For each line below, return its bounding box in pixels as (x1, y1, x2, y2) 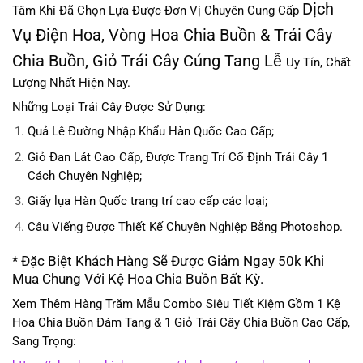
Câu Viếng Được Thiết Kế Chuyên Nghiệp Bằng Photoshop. (27, 220, 343, 235)
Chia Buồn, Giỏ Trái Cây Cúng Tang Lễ (12, 50, 286, 70)
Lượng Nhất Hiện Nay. (12, 75, 130, 90)
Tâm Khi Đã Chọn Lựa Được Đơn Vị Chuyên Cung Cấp (12, 3, 302, 18)
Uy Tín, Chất (286, 55, 351, 70)
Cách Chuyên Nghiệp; (27, 169, 142, 183)
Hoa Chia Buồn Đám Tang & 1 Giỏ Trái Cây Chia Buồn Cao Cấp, (12, 315, 350, 330)
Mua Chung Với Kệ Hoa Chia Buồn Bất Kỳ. (12, 270, 263, 287)
